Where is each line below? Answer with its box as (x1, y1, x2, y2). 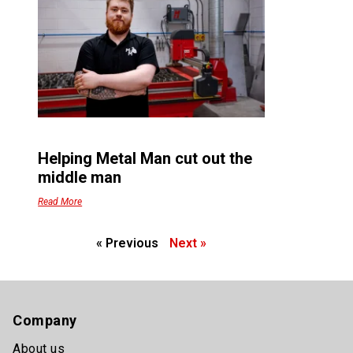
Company (13, 311, 77, 329)
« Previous (96, 235, 159, 251)
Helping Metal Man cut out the (38, 148, 253, 168)
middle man (38, 167, 122, 187)
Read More (38, 195, 83, 207)
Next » (169, 235, 207, 251)
